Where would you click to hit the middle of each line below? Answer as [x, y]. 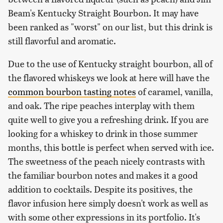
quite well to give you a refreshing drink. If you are [108, 119]
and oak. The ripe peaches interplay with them [101, 106]
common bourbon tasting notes [72, 92]
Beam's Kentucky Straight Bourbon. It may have [103, 13]
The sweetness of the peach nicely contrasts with [107, 161]
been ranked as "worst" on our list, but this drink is [110, 27]
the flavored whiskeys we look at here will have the [109, 78]
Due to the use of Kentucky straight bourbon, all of [110, 64]
